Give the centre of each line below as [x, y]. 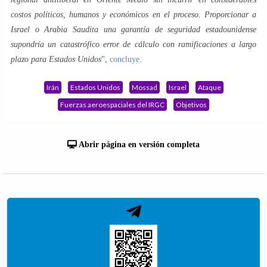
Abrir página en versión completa [138, 144]
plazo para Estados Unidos [56, 59]
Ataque [209, 87]
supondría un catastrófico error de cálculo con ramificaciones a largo [133, 44]
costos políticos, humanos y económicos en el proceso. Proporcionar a [133, 14]
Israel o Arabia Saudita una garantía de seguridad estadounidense [133, 29]
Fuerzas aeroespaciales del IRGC [112, 104]
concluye [125, 59]
